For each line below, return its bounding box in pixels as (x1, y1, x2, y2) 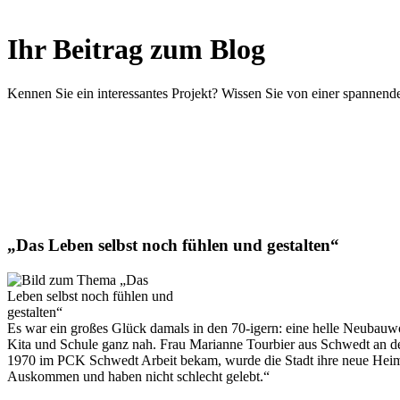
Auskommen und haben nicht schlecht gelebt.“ (7, 369, 270, 385)
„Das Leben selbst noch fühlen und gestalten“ (7, 236, 339, 255)
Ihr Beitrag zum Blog (7, 33, 265, 66)
